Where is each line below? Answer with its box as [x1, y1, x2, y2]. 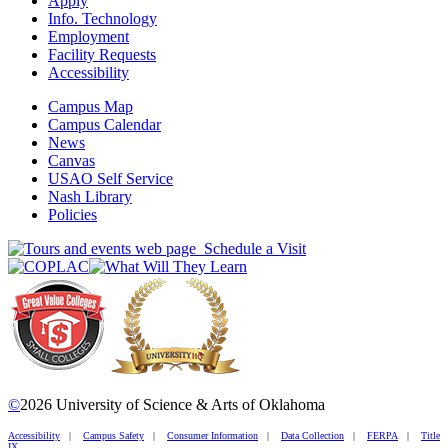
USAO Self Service [48, 169, 173, 187]
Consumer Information [167, 429, 258, 441]
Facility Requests [48, 45, 156, 63]
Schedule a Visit [196, 239, 306, 257]
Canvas [48, 151, 95, 169]
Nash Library [48, 187, 132, 205]
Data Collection [281, 429, 344, 441]
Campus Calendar [48, 115, 161, 133]
